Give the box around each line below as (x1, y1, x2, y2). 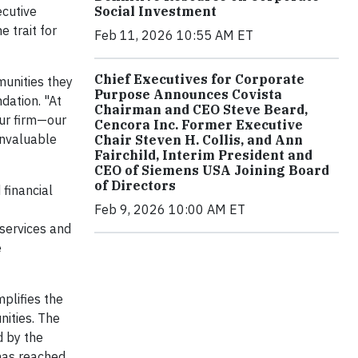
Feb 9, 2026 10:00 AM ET (94, 201, 245, 217)
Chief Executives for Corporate (94, 70, 304, 87)
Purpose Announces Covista (94, 86, 282, 102)
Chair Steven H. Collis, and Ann (94, 131, 303, 148)
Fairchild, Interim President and (94, 146, 312, 163)
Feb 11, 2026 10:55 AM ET (94, 26, 253, 43)
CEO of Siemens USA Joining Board (94, 161, 329, 178)
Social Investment (94, 2, 217, 19)
